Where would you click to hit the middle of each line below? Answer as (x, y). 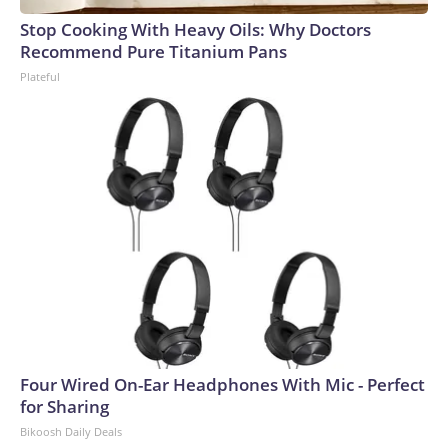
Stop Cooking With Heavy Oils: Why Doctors (195, 29)
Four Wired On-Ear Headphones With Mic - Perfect (222, 384)
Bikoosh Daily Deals (71, 431)
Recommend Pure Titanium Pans (153, 51)
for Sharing (64, 406)
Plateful (40, 76)
